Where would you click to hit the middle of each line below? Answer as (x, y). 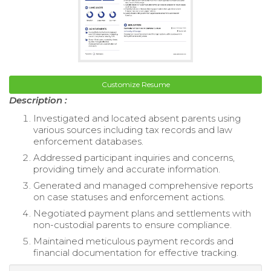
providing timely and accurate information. (127, 169)
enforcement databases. (88, 141)
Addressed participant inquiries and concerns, (134, 157)
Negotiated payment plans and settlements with (142, 213)
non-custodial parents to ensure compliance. (132, 224)
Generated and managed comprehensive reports (143, 185)
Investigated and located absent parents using (137, 118)
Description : (38, 100)
